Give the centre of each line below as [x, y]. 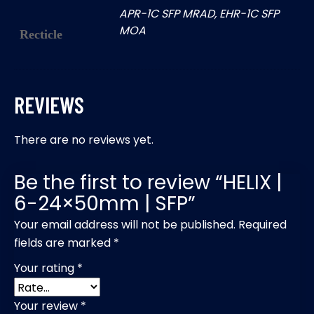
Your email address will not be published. [125, 224]
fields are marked [64, 243]
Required [262, 224]
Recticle [41, 34]
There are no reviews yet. [84, 139]
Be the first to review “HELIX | [148, 182]
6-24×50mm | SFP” [105, 203]
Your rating [46, 268]
